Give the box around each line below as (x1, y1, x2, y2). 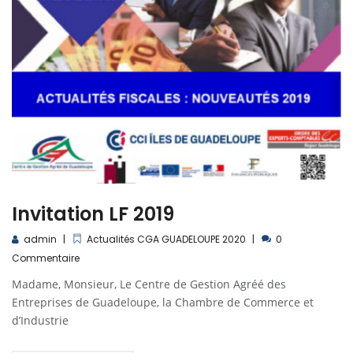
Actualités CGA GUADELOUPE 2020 (87, 232, 246, 246)
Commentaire (12, 251, 80, 265)
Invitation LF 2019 (12, 200, 174, 227)
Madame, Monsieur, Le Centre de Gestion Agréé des (12, 276, 286, 292)
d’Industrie (12, 312, 69, 328)
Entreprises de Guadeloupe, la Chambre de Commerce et (12, 294, 314, 310)
